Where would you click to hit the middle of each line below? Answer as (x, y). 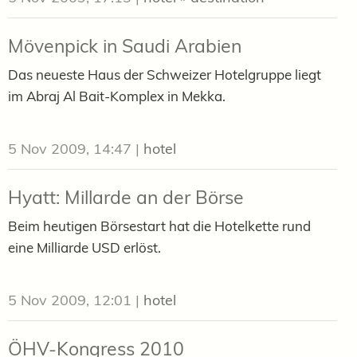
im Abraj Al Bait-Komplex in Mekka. (117, 96)
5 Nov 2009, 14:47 (70, 148)
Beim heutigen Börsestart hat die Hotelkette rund (159, 226)
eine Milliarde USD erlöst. (84, 247)
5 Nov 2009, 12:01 (70, 300)
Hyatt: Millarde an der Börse (126, 197)
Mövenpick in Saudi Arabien (125, 45)
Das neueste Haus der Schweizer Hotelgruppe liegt (165, 74)
